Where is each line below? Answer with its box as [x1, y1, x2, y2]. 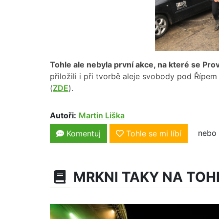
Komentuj [64, 129, 101, 139]
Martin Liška [79, 110, 125, 120]
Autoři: [50, 110, 76, 120]
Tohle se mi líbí [126, 129, 181, 139]
